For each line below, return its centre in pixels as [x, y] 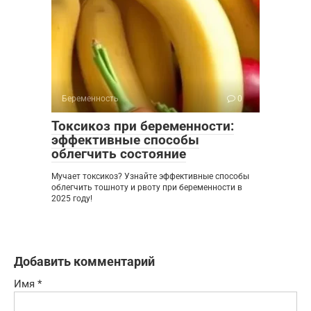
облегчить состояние [119, 154]
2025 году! [72, 199]
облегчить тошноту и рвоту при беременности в [147, 188]
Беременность [90, 99]
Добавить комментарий [84, 262]
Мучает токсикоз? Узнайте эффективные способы [150, 177]
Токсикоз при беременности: [143, 126]
